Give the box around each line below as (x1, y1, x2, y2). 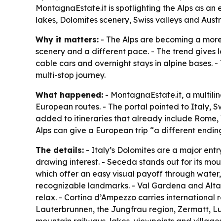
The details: (36, 145, 84, 155)
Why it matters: (36, 35, 99, 44)
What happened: (36, 90, 103, 100)
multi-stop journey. (36, 70, 106, 80)
